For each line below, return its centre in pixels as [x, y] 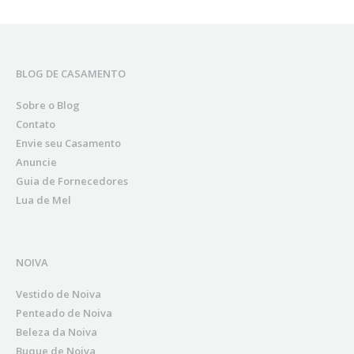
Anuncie [36, 162]
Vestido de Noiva [58, 294]
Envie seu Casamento [68, 143]
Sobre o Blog [48, 105]
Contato [36, 124]
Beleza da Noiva [56, 332]
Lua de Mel [43, 200]
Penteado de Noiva [64, 313]
